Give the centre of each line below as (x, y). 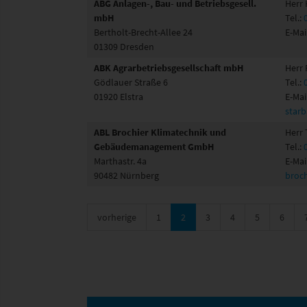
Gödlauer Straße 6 (131, 82)
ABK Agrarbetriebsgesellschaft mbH (169, 67)
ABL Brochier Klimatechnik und (160, 132)
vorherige (117, 217)
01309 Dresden (124, 46)
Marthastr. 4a (120, 161)
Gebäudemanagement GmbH (154, 146)
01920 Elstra (119, 96)
